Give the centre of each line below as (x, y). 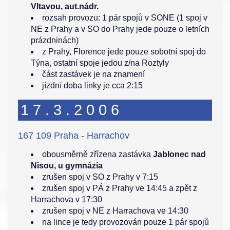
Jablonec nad (179, 154)
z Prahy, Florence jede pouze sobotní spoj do (124, 52)
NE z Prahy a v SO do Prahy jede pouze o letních (120, 29)
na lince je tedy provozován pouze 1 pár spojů (126, 222)
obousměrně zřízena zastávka (98, 154)
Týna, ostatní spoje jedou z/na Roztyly (100, 63)
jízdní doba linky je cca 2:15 (92, 85)
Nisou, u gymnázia (67, 166)
